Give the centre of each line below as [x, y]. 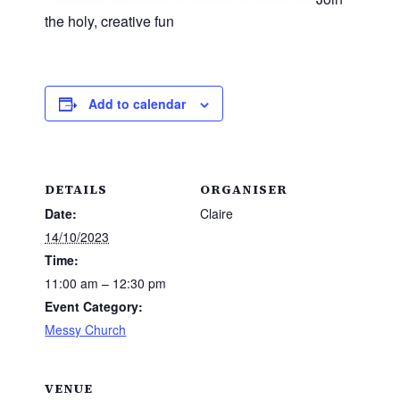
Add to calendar [137, 104]
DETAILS [76, 189]
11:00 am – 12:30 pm [106, 283]
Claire [217, 213]
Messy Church [86, 329]
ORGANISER [244, 189]
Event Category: [94, 306]
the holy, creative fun [110, 21]
